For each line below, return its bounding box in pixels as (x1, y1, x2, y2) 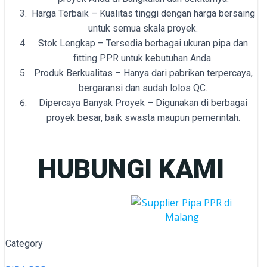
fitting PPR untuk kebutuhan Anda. (73, 52, 213, 64)
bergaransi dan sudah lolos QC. (79, 82, 207, 94)
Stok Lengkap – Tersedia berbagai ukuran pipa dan (38, 38, 248, 49)
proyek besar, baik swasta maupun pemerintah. (46, 112, 240, 124)
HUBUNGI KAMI (38, 153, 224, 185)
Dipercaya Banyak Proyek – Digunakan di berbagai (39, 97, 247, 109)
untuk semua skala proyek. (88, 23, 198, 35)
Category (5, 238, 43, 250)
